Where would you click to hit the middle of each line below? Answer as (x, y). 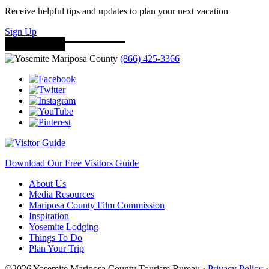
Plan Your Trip (56, 249)
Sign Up (21, 32)
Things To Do (56, 238)
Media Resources (62, 195)
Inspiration (49, 216)
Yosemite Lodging (64, 227)
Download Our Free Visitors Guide (72, 163)
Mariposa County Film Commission (97, 205)
